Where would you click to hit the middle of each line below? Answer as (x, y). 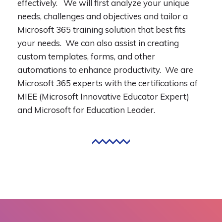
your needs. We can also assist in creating (98, 43)
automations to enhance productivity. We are (105, 70)
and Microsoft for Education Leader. (86, 110)
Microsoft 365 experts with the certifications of (108, 83)
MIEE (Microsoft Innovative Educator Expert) (103, 96)
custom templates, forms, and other (86, 56)
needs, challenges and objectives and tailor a (103, 16)
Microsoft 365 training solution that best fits (102, 29)
